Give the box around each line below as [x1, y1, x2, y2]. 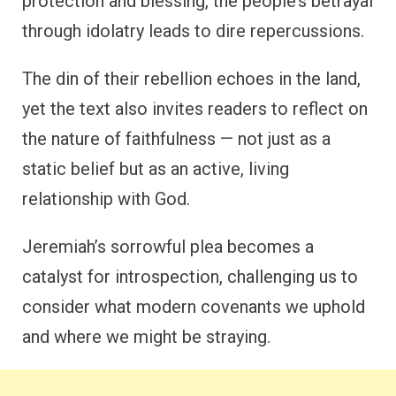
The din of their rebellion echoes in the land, [22, 67, 361, 89]
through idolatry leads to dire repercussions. [22, 19, 364, 42]
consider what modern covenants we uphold [22, 295, 365, 317]
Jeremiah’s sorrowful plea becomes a [22, 235, 314, 257]
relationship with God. [22, 187, 190, 209]
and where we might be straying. [22, 325, 270, 347]
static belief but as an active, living [22, 157, 289, 179]
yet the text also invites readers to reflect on [22, 97, 368, 119]
